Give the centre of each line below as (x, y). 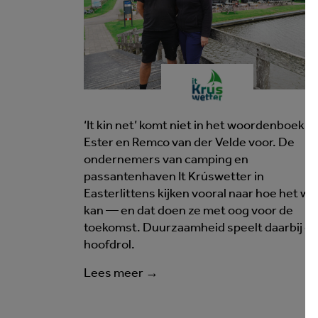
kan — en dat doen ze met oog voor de (188, 212)
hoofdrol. (109, 246)
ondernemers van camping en (166, 160)
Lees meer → (121, 274)
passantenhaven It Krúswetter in (174, 177)
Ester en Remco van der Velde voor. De (189, 143)
